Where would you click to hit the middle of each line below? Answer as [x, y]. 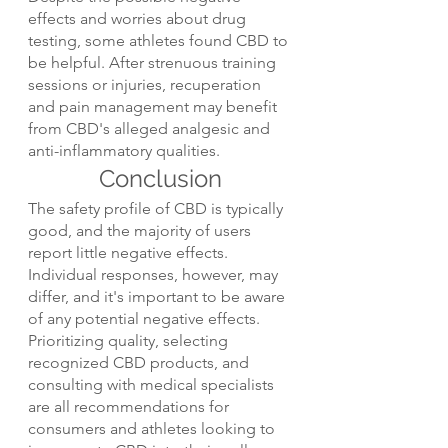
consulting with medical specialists [153, 385]
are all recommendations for [130, 407]
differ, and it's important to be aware [158, 297]
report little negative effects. [130, 253]
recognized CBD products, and [140, 363]
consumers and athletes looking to [153, 429]
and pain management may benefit [154, 107]
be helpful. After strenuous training [154, 63]
